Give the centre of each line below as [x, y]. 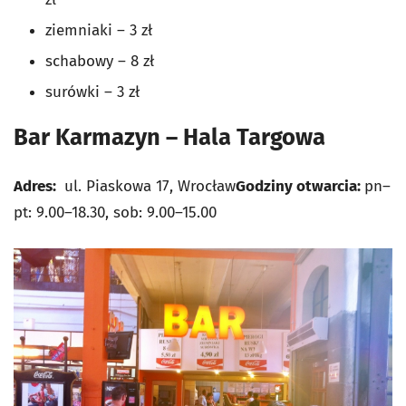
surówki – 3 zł [92, 92]
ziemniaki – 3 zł [99, 31]
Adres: [37, 187]
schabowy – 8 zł [100, 62]
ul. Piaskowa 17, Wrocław [148, 187]
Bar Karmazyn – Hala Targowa [172, 138]
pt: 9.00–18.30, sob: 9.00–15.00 [115, 213]
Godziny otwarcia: [300, 187]
